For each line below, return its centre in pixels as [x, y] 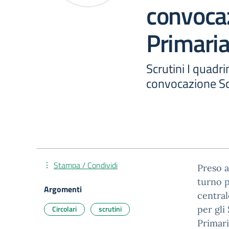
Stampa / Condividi [86, 165]
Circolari [64, 209]
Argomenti [63, 189]
